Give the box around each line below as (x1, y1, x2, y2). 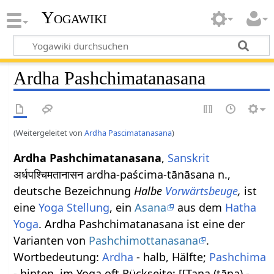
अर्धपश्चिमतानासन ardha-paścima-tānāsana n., (13, 166, 231, 182)
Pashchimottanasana (89, 232, 199, 248)
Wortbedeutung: (13, 249, 103, 264)
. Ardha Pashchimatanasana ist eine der (39, 216, 245, 231)
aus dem (174, 199, 226, 215)
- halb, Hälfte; (133, 249, 210, 264)
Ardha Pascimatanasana (84, 127, 172, 138)
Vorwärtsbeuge (165, 183, 239, 198)
